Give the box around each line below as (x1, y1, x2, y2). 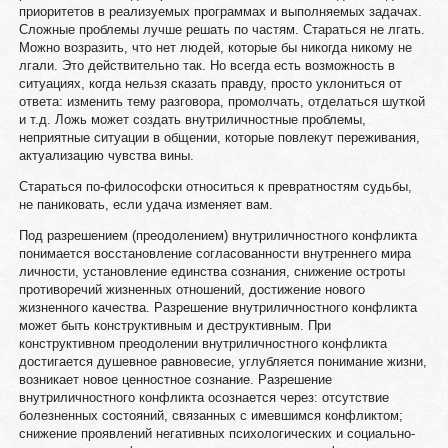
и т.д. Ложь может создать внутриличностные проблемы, (18, 112, 366, 127)
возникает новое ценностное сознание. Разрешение (18, 372, 332, 387)
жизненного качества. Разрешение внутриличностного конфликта (18, 300, 417, 315)
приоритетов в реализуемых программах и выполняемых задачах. (18, 4, 422, 19)
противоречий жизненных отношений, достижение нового (18, 282, 365, 297)
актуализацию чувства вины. (18, 148, 194, 163)
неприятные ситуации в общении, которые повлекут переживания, (18, 130, 420, 145)
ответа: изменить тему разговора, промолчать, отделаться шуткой (18, 94, 425, 109)
